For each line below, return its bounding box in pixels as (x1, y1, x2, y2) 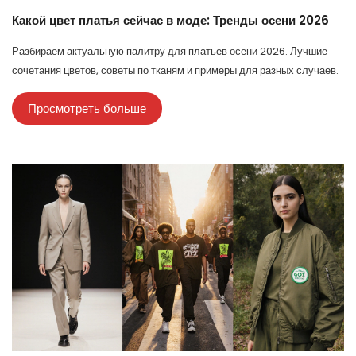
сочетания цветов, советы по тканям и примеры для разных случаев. (12, 63, 339, 79)
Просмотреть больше (28, 100, 146, 118)
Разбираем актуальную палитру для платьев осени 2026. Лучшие (12, 44, 327, 60)
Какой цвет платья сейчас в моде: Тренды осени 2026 (12, 12, 329, 29)
